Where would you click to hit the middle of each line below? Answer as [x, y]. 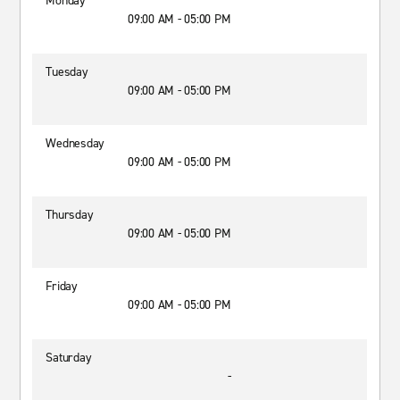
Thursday [70, 215]
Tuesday [67, 72]
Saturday [69, 358]
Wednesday [75, 143]
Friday [62, 286]
